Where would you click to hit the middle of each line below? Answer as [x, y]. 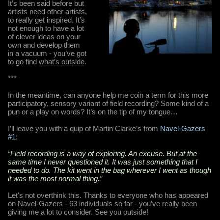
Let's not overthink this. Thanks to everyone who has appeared [108, 195]
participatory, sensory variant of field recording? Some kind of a [108, 103]
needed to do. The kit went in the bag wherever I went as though [110, 170]
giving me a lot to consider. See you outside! [78, 212]
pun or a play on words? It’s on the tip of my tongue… [93, 111]
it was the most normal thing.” [55, 178]
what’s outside [62, 61]
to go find [23, 61]
